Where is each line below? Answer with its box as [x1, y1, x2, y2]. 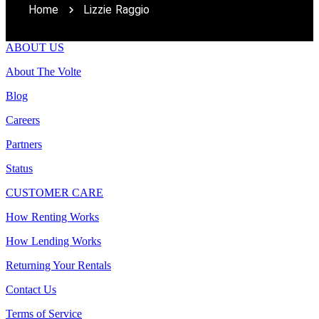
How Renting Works [6, 210, 99, 223]
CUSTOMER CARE [6, 186, 103, 199]
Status [6, 162, 33, 174]
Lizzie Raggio [83, 2, 150, 16]
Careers [6, 113, 40, 126]
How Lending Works [6, 234, 101, 247]
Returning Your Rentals [6, 258, 111, 271]
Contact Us [6, 283, 56, 296]
